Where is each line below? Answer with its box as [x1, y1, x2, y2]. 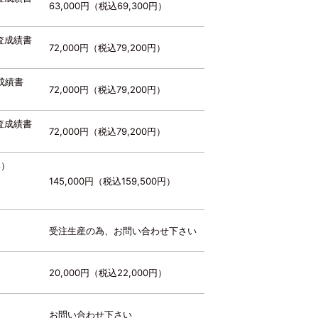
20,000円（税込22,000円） [49, 267, 167, 278]
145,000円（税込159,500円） [49, 175, 175, 187]
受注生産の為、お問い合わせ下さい [49, 225, 197, 236]
